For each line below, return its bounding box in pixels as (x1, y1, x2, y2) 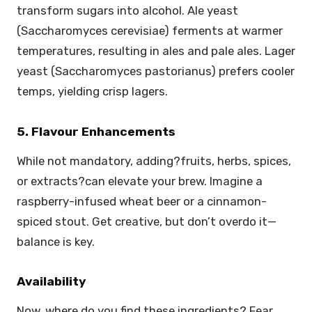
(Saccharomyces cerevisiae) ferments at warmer (17, 24, 283, 38)
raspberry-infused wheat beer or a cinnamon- (17, 194, 267, 208)
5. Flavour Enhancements (17, 124, 175, 139)
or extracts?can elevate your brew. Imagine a (17, 173, 263, 188)
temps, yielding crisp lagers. (17, 84, 171, 99)
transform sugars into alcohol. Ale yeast (17, 3, 238, 18)
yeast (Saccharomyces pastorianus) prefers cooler (17, 64, 295, 79)
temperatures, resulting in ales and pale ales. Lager (17, 44, 295, 58)
